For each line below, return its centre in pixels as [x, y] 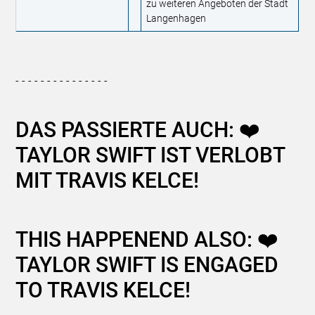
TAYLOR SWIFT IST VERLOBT [150, 155]
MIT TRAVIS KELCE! [108, 181]
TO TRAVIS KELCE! [103, 290]
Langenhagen [176, 19]
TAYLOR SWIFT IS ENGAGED [147, 265]
